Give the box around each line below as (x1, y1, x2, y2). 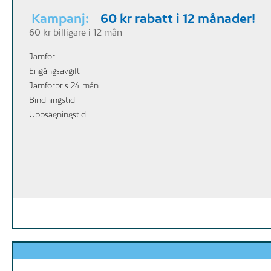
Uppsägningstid (29, 109, 86, 119)
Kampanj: (31, 10, 92, 25)
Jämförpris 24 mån (29, 80, 99, 90)
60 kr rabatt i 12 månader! (100, 10, 255, 25)
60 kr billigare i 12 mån (29, 27, 122, 38)
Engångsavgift (29, 65, 80, 76)
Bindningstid (29, 94, 75, 105)
